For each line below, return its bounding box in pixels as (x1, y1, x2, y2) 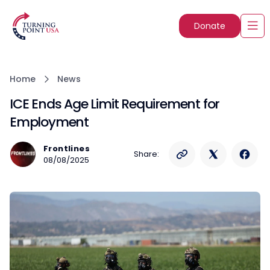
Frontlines (43, 142, 90, 154)
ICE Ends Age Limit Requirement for (10, 95, 220, 113)
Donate (194, 19, 225, 32)
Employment (10, 113, 89, 131)
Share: (134, 148, 159, 160)
